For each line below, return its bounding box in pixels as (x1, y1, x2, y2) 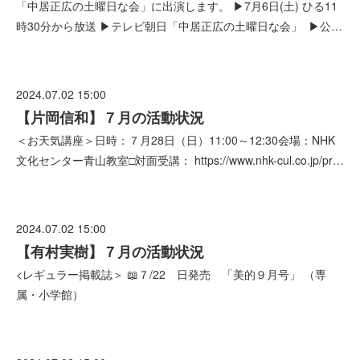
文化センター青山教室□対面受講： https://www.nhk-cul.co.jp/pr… (16, 152, 344, 168)
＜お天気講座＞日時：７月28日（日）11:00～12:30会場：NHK (16, 132, 335, 148)
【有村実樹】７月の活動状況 (16, 241, 204, 262)
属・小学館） (16, 286, 84, 302)
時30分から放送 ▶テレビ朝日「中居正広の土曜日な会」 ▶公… (16, 18, 342, 34)
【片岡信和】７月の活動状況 (16, 107, 204, 128)
